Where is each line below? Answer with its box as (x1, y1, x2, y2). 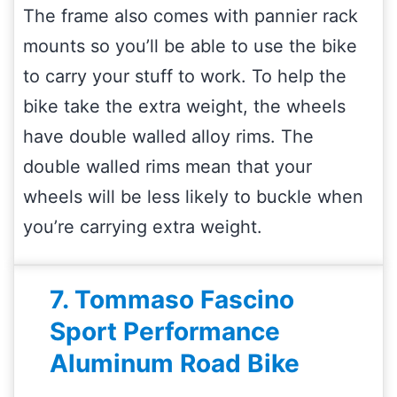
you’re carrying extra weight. (23, 215, 262, 237)
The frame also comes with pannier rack (23, 4, 358, 27)
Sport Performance (50, 315, 280, 346)
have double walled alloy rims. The (23, 125, 314, 147)
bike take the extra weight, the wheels (23, 95, 346, 117)
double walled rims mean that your (23, 155, 312, 177)
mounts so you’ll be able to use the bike (23, 35, 357, 57)
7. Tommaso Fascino (50, 284, 294, 315)
